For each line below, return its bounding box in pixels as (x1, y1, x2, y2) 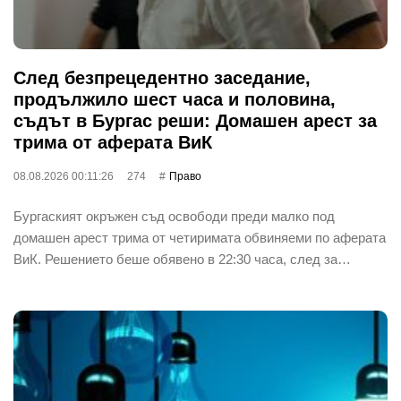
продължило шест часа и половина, (13, 89, 336, 109)
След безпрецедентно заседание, (13, 67, 311, 88)
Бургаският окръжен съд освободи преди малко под (13, 208, 335, 224)
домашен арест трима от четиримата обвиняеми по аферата (13, 229, 386, 245)
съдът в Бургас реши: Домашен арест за (13, 110, 377, 131)
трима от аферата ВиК (13, 132, 212, 152)
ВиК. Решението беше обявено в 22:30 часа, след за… (13, 251, 351, 267)
